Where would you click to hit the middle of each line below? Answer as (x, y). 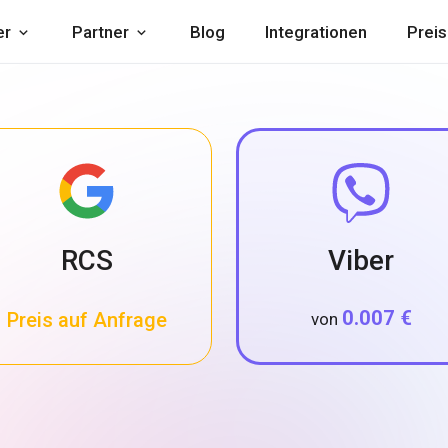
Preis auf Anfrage (87, 320)
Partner (100, 32)
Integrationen (316, 32)
